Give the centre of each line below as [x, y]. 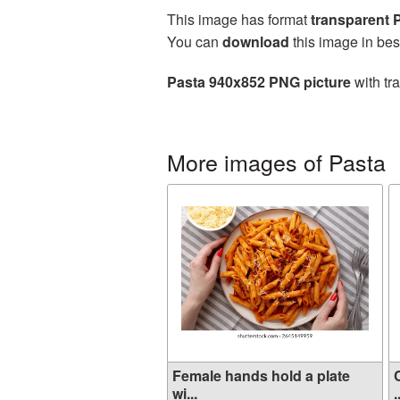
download [256, 42]
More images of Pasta [276, 162]
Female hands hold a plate [261, 375]
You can [195, 42]
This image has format [239, 19]
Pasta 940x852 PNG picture [259, 82]
